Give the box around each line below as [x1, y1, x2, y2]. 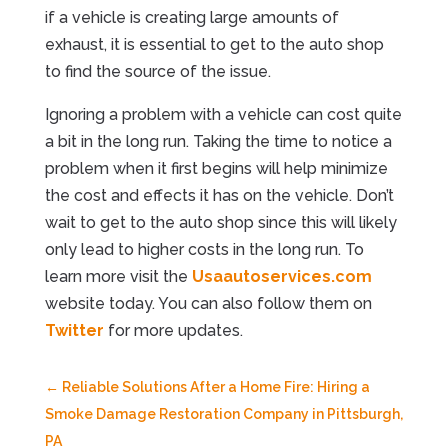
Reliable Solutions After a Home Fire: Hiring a [61, 378, 370, 395]
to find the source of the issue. [44, 61, 271, 81]
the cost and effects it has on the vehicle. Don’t [44, 185, 394, 205]
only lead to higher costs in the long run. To [44, 239, 364, 259]
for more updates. [103, 320, 243, 340]
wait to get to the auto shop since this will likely [44, 212, 397, 232]
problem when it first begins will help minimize [44, 158, 388, 178]
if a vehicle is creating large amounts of [44, 7, 339, 27]
